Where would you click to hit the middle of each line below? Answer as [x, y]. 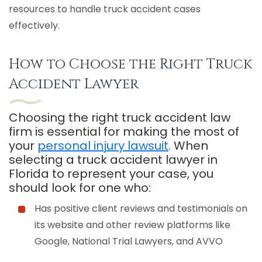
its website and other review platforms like [132, 225]
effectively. [34, 25]
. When [188, 145]
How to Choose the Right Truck [130, 64]
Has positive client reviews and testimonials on [141, 208]
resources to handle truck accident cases [105, 9]
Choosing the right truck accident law [120, 117]
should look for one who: [80, 187]
